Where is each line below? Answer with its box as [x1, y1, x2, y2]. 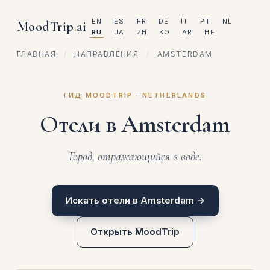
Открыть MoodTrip [90, 226, 180, 237]
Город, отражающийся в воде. [68, 149, 202, 164]
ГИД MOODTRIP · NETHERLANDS [63, 91, 207, 99]
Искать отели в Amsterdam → [65, 195, 205, 206]
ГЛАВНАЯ [17, 49, 57, 58]
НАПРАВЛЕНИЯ [74, 49, 139, 58]
